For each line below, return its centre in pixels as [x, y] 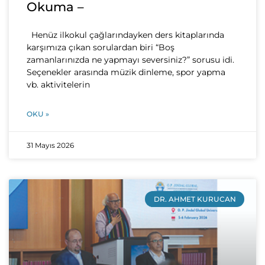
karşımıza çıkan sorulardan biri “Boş [101, 48]
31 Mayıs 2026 [50, 146]
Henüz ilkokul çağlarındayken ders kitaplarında [125, 35]
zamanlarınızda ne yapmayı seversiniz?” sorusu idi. [130, 60]
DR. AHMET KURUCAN [195, 199]
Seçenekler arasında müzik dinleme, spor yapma [126, 72]
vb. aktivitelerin [58, 85]
